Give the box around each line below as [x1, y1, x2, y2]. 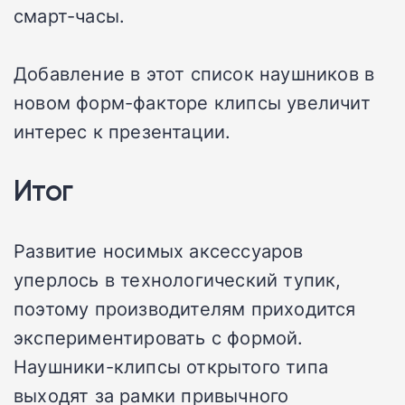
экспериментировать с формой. [14, 324, 304, 350]
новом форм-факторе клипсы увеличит [14, 89, 371, 115]
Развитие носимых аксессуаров [14, 237, 304, 263]
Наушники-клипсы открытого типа [14, 353, 329, 379]
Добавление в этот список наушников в [14, 60, 375, 86]
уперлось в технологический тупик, [14, 266, 342, 292]
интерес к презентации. [14, 118, 231, 144]
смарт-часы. [14, 2, 126, 28]
